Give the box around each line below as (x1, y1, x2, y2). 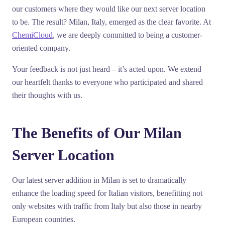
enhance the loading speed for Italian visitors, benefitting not (12, 189, 202, 197)
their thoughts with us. (12, 91, 82, 99)
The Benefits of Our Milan (12, 125, 182, 141)
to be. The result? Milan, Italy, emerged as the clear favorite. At (12, 18, 211, 26)
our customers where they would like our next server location (12, 5, 205, 13)
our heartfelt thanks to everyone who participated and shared (12, 78, 203, 86)
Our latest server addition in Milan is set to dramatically (12, 176, 186, 184)
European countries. (12, 215, 75, 223)
